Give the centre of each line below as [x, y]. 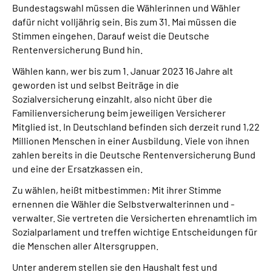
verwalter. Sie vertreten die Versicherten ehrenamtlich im [134, 217]
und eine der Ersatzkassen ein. [77, 168]
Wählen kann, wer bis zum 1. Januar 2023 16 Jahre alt [123, 70]
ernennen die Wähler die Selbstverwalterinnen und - [123, 203]
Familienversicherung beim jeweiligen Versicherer [119, 112]
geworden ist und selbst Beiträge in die [96, 84]
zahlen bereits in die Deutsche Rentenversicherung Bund [134, 154]
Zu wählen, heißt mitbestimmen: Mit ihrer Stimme [117, 189]
